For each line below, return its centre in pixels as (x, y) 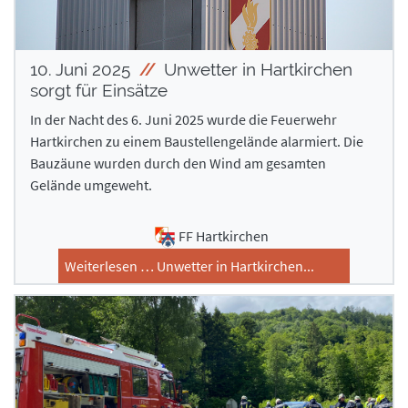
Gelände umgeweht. (92, 184)
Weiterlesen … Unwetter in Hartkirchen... (189, 265)
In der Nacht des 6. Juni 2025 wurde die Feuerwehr (184, 119)
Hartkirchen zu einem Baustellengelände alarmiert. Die (197, 141)
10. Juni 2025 (82, 69)
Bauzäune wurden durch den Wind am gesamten (178, 163)
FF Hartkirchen (223, 235)
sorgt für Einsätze (99, 90)
